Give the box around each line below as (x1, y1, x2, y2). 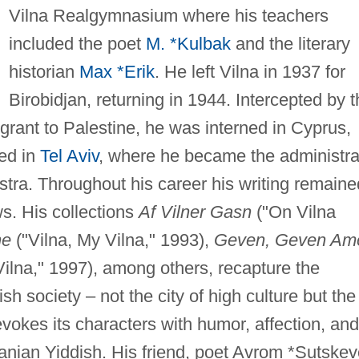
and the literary (230, 33, 350, 54)
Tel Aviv (39, 145, 99, 166)
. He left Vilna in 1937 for (154, 61, 345, 82)
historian (8, 61, 79, 82)
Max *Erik (79, 61, 155, 82)
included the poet (8, 33, 146, 54)
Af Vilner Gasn (138, 201, 252, 222)
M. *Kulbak (145, 33, 231, 54)
